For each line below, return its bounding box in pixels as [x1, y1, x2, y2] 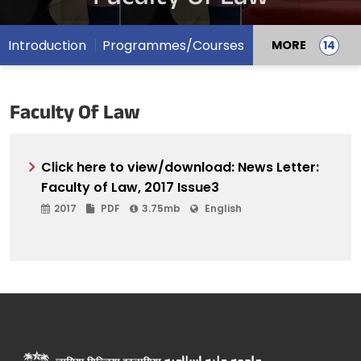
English [202, 201, 242, 215]
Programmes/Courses [102, 35, 244, 55]
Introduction [8, 35, 86, 55]
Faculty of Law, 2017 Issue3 [41, 178, 219, 197]
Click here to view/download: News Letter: [41, 158, 319, 176]
